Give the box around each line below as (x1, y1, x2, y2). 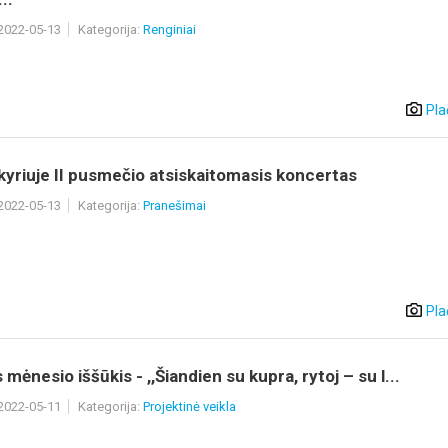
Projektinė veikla (143, 399, 236, 414)
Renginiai (143, 22, 196, 37)
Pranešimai (143, 198, 206, 213)
